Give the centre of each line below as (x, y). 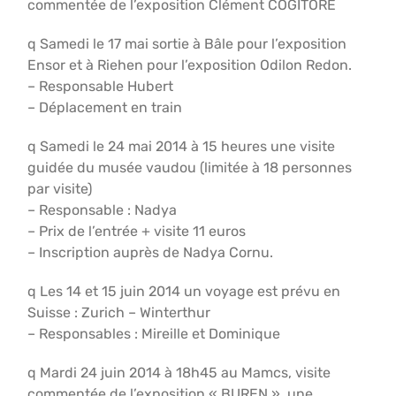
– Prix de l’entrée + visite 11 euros (137, 231)
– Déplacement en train (105, 107)
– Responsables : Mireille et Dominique (154, 334)
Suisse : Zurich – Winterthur (119, 312)
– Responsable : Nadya (103, 210)
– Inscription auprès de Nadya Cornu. (151, 252)
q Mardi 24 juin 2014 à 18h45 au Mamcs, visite (179, 373)
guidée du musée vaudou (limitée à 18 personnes (190, 168)
